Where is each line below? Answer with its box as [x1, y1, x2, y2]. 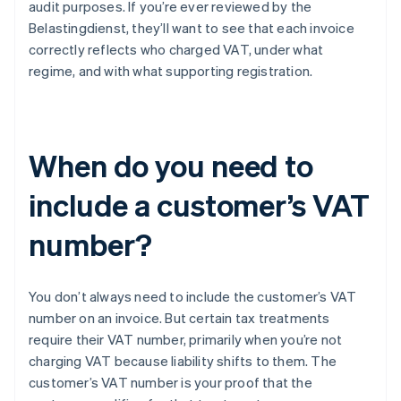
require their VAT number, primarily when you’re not [29, 330, 343, 349]
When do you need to [29, 146, 314, 185]
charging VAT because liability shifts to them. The [29, 352, 337, 371]
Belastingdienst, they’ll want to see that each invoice [29, 19, 354, 38]
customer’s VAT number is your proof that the [29, 373, 312, 392]
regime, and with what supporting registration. [29, 62, 313, 81]
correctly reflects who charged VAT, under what [29, 40, 324, 59]
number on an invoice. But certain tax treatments [29, 309, 330, 328]
